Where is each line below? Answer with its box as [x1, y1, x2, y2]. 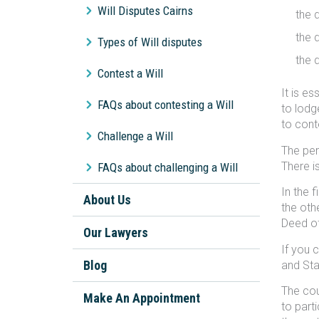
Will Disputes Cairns [98, 4, 193, 18]
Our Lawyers [83, 225, 148, 240]
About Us [83, 192, 131, 207]
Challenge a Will [98, 129, 173, 143]
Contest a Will [98, 66, 163, 80]
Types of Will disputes [98, 35, 202, 49]
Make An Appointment [83, 291, 200, 305]
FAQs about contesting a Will [98, 98, 234, 112]
